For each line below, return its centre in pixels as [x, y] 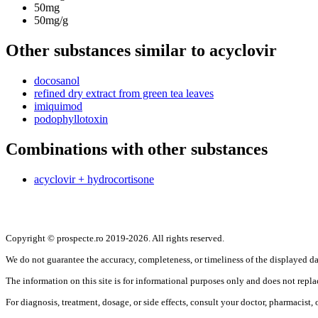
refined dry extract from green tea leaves [124, 94]
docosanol [57, 81]
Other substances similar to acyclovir [141, 51]
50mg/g [51, 21]
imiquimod [58, 106]
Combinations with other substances [137, 149]
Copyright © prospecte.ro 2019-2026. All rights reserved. [115, 238]
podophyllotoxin [71, 119]
